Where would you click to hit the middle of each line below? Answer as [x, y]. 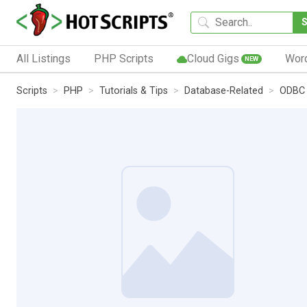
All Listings [44, 58]
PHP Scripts [123, 58]
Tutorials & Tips [134, 90]
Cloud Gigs [213, 58]
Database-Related [224, 90]
